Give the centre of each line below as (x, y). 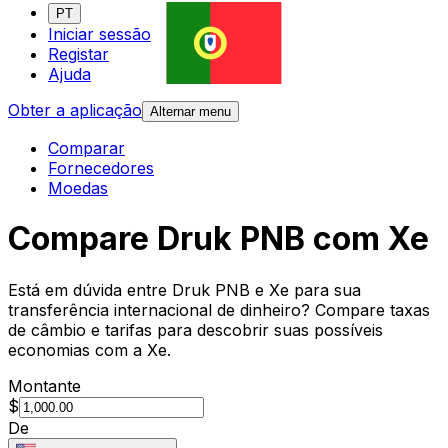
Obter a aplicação (75, 110)
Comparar (86, 148)
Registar (78, 54)
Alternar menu (190, 112)
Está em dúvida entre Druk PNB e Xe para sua (184, 289)
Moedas (78, 188)
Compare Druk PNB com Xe (218, 239)
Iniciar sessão (99, 34)
